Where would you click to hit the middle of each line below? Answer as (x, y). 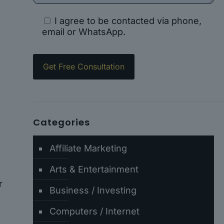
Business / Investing (93, 190)
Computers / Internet (94, 211)
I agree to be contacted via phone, (128, 21)
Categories (61, 122)
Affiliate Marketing (88, 148)
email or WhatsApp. (83, 32)
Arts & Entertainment (94, 169)
